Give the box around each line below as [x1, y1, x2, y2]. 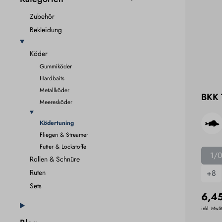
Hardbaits [40, 73, 64, 83]
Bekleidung [30, 24, 62, 35]
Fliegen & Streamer [40, 130, 88, 139]
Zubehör [30, 11, 55, 21]
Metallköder [40, 85, 69, 95]
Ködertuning [40, 118, 74, 127]
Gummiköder [40, 61, 72, 71]
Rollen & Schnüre [30, 154, 80, 164]
